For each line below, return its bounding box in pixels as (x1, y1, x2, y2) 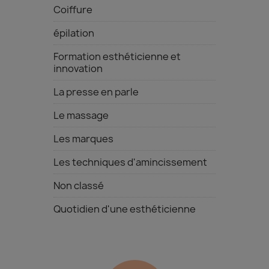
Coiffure (53, 2, 92, 16)
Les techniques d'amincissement (53, 155, 207, 169)
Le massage (53, 108, 109, 122)
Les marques (53, 131, 113, 145)
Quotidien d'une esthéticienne (53, 202, 196, 216)
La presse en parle (53, 85, 139, 98)
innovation (53, 61, 103, 75)
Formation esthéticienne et (53, 49, 181, 63)
